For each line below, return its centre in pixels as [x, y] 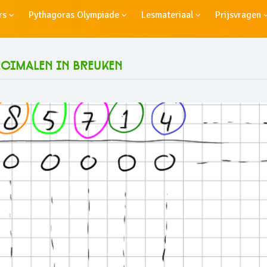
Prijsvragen [239, 15]
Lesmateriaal [168, 15]
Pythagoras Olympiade [75, 15]
